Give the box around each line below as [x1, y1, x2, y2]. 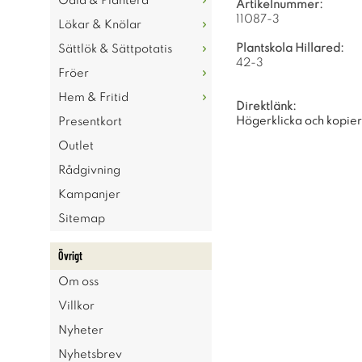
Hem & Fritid [58, 92, 128, 103]
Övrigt [58, 249, 82, 263]
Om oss [58, 276, 99, 288]
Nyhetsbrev [58, 349, 122, 360]
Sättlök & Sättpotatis [58, 44, 172, 55]
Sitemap [58, 213, 105, 225]
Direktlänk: [236, 101, 297, 112]
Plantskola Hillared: [236, 43, 344, 54]
